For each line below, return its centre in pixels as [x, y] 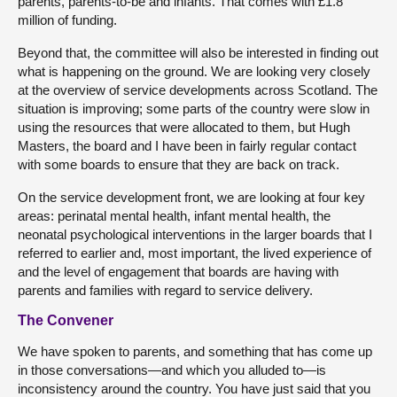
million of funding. [67, 19]
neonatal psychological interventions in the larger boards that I [195, 234]
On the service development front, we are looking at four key [191, 197]
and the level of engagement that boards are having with [178, 271]
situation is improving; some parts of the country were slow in [194, 108]
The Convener [66, 320]
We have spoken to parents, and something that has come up [195, 351]
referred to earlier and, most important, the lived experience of [195, 253]
